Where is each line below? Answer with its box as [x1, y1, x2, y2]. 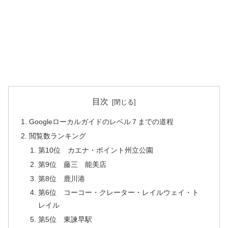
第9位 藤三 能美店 [38, 160, 106, 168]
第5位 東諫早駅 [38, 215, 92, 224]
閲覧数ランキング [29, 131, 87, 140]
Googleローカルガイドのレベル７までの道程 [29, 118, 174, 126]
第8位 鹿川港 [38, 174, 85, 183]
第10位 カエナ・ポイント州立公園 [38, 146, 153, 154]
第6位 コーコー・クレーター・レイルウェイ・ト [38, 188, 199, 197]
